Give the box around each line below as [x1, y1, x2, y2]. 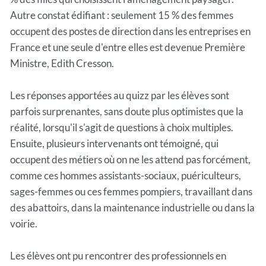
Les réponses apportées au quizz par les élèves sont [10, 89, 229, 102]
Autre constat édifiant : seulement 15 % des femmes [10, 9, 233, 22]
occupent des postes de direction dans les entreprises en [10, 25, 251, 38]
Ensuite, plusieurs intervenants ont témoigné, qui [10, 137, 218, 150]
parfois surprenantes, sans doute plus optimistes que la [10, 105, 243, 118]
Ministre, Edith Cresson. [10, 57, 114, 70]
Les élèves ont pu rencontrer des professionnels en [10, 249, 226, 262]
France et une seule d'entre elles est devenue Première [10, 41, 245, 54]
